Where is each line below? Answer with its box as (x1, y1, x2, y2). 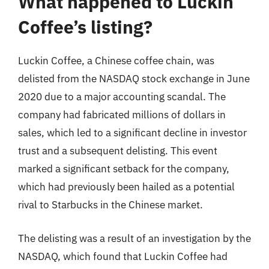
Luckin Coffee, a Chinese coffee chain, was (18, 54, 214, 67)
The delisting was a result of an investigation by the (18, 231, 251, 245)
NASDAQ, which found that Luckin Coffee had (18, 249, 228, 263)
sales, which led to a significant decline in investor (18, 126, 247, 139)
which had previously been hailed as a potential (18, 180, 235, 193)
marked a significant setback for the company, (18, 162, 229, 175)
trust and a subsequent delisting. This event (18, 144, 217, 157)
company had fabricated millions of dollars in (18, 108, 226, 121)
